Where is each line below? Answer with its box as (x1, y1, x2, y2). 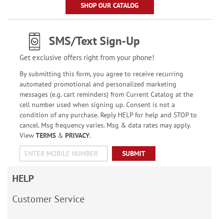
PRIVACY (65, 131, 89, 140)
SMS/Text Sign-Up (48, 33, 140, 48)
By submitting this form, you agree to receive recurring (19, 69, 183, 78)
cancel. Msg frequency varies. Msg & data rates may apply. (19, 121, 191, 130)
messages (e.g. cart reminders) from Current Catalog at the (19, 90, 193, 99)
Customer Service (12, 193, 85, 205)
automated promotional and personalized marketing (19, 80, 176, 88)
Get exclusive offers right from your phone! (19, 53, 154, 62)
